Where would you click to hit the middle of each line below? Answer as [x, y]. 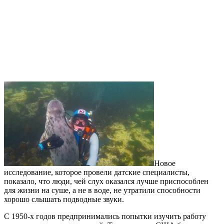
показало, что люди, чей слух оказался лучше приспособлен [106, 181]
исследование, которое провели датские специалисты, [97, 172]
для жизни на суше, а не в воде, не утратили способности [102, 190]
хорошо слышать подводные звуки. [64, 199]
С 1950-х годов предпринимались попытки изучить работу [105, 216]
